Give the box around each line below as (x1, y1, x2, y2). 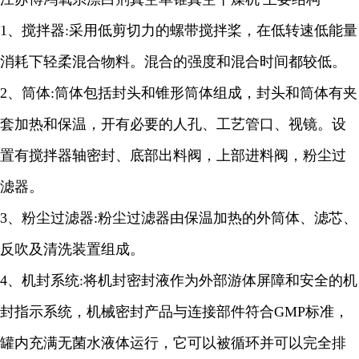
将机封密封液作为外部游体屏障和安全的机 (83, 272, 357, 288)
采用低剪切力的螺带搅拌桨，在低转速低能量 (69, 22, 357, 38)
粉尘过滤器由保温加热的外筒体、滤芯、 (98, 210, 357, 226)
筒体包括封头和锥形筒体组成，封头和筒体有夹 (54, 85, 357, 101)
